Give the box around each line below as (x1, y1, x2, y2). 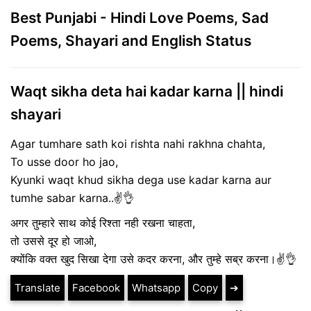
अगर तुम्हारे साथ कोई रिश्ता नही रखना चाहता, (10, 216, 195, 230)
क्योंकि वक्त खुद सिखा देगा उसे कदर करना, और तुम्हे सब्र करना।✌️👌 (10, 252, 296, 267)
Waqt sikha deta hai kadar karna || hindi (10, 83, 283, 101)
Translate (15, 281, 60, 295)
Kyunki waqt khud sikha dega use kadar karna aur (10, 173, 271, 187)
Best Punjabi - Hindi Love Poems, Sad (10, 8, 269, 26)
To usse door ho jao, (10, 155, 118, 169)
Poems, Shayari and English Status (10, 31, 251, 49)
